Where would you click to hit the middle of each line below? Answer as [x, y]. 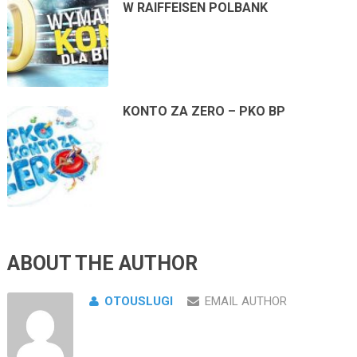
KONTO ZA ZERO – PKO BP [204, 111]
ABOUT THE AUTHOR [102, 263]
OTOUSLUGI [138, 301]
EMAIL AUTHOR [245, 301]
